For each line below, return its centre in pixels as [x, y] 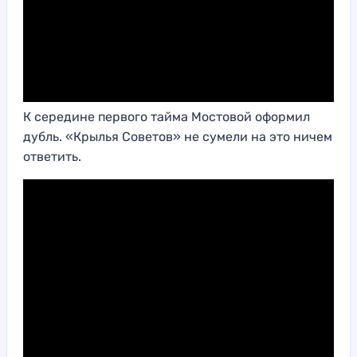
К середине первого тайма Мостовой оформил [167, 117]
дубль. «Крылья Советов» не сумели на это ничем [178, 137]
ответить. [52, 157]
